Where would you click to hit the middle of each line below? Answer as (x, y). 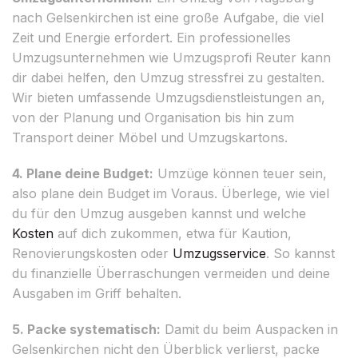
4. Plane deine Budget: (83, 173)
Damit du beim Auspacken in (249, 329)
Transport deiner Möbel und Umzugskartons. (150, 137)
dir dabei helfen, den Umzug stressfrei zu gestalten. (168, 77)
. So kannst (300, 253)
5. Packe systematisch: (86, 329)
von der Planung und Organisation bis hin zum (153, 117)
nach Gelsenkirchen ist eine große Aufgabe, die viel (168, 17)
